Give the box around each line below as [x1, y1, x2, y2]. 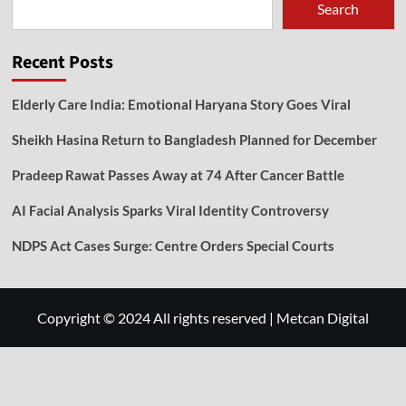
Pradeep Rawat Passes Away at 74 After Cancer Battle [11, 166, 344, 183]
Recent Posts [11, 49, 113, 75]
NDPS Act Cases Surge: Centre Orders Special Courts [11, 237, 334, 254]
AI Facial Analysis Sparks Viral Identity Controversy [11, 201, 329, 218]
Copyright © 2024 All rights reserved [37, 308, 269, 326]
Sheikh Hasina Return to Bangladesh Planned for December [11, 130, 377, 148]
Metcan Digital [276, 308, 369, 326]
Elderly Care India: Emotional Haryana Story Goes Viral [11, 95, 351, 112]
